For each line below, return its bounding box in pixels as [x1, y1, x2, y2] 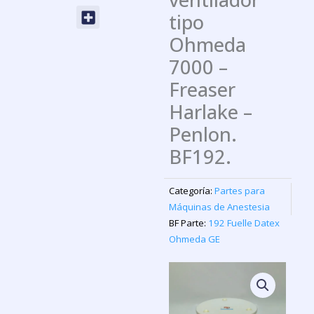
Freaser [169, 76, 236, 103]
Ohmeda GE [169, 233, 221, 246]
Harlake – [169, 99, 253, 125]
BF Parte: [169, 217, 207, 230]
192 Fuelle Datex [208, 217, 280, 230]
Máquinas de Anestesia [169, 200, 271, 214]
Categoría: [169, 184, 213, 198]
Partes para [214, 184, 266, 198]
